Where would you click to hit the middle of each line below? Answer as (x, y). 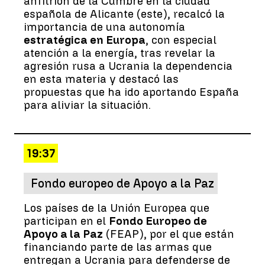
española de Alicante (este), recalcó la (124, 14)
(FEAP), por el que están (169, 234)
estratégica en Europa (85, 40)
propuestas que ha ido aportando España (131, 92)
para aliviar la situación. (87, 105)
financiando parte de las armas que (118, 247)
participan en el (66, 221)
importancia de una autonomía (104, 27)
